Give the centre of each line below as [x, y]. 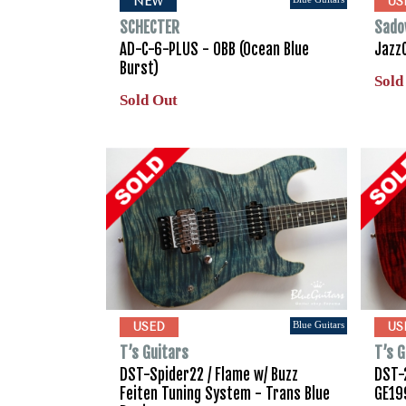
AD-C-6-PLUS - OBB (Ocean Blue [214, 50]
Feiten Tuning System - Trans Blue [225, 393]
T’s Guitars [154, 353]
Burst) [139, 69]
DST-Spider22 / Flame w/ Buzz [209, 374]
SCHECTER [150, 28]
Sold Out [149, 101]
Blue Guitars [319, 324]
